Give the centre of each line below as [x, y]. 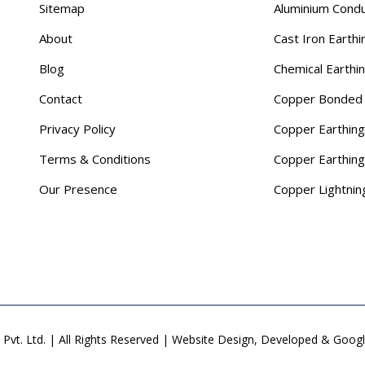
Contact [61, 99]
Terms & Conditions [95, 159]
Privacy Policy [77, 129]
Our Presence [78, 189]
